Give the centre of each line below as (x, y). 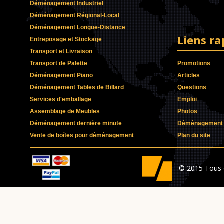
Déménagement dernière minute (76, 123)
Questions (192, 87)
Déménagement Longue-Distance (78, 27)
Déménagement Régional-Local (75, 15)
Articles (189, 75)
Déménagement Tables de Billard (77, 87)
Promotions (194, 63)
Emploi (187, 99)
